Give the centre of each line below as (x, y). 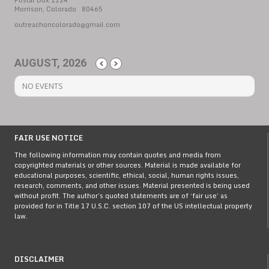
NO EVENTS (43, 86)
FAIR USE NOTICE (49, 138)
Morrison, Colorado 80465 (59, 9)
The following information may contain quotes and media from (118, 155)
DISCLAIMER (39, 259)
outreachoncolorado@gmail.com (67, 25)
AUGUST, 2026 (50, 63)
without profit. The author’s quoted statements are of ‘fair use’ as (121, 196)
